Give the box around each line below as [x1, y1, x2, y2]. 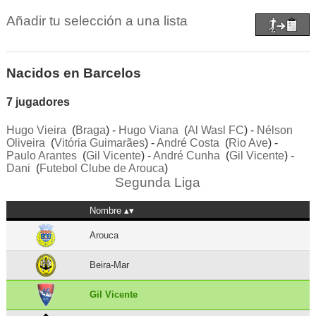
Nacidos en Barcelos [6, 65, 141, 80]
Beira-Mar [90, 260, 130, 271]
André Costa [156, 136, 219, 149]
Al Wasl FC [187, 123, 244, 136]
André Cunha [152, 149, 220, 162]
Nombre [90, 205, 122, 217]
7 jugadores [6, 96, 70, 109]
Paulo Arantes [6, 149, 77, 162]
